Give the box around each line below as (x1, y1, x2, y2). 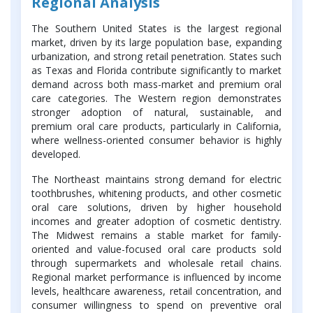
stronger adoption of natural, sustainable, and (31, 105, 282, 119)
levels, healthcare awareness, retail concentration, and (31, 284, 282, 298)
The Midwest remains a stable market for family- (31, 228, 282, 242)
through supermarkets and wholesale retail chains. (31, 256, 282, 270)
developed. (31, 147, 80, 161)
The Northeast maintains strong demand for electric (31, 173, 282, 187)
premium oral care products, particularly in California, (31, 119, 282, 133)
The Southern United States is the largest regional (31, 22, 282, 36)
